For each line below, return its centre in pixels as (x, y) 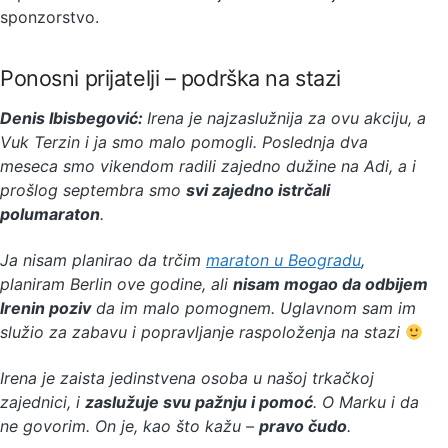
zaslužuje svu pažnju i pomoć (199, 402)
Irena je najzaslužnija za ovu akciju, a (286, 118)
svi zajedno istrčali (258, 190)
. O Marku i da (366, 402)
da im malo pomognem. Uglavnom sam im (253, 308)
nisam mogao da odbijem (330, 284)
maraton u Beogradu (283, 260)
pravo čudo (303, 426)
